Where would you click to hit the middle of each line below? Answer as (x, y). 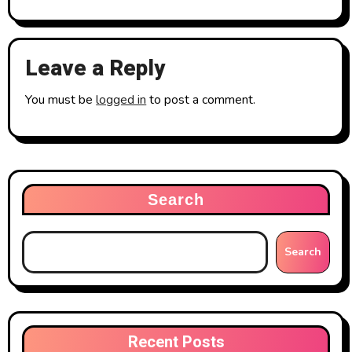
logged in (121, 99)
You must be (61, 99)
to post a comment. (201, 99)
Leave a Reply (95, 69)
